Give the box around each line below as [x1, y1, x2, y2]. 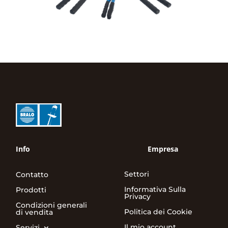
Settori [124, 169, 149, 179]
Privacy [124, 191, 151, 201]
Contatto [16, 169, 49, 179]
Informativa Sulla [124, 184, 186, 194]
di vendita [16, 207, 53, 217]
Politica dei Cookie [124, 207, 192, 216]
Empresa [148, 144, 179, 154]
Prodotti [16, 185, 47, 194]
